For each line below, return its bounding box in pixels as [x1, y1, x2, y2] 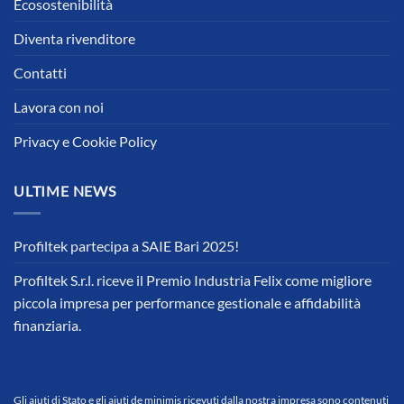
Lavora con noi [14, 98, 104, 116]
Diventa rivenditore [14, 30, 135, 48]
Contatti [14, 64, 67, 82]
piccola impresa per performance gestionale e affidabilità [14, 293, 361, 311]
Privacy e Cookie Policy [14, 133, 157, 151]
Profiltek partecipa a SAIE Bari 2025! [14, 236, 239, 254]
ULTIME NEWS [14, 182, 116, 200]
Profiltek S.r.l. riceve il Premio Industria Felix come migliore [14, 271, 372, 289]
